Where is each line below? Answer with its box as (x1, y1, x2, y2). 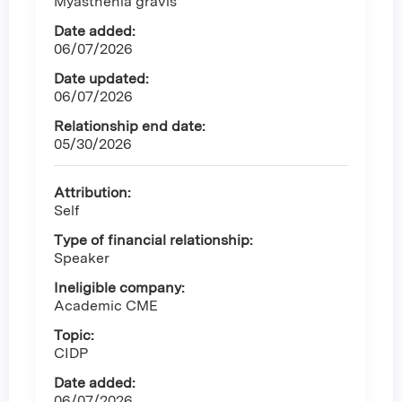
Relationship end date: (54, 118, 205, 135)
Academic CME (54, 297, 158, 315)
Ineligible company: (54, 279, 185, 297)
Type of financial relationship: (54, 232, 253, 249)
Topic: (54, 327, 94, 345)
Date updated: (54, 70, 149, 88)
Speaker (54, 249, 109, 267)
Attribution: (54, 184, 131, 202)
